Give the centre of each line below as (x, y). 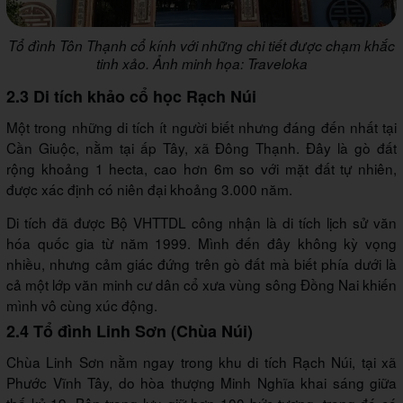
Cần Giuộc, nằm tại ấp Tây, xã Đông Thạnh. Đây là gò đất (201, 148)
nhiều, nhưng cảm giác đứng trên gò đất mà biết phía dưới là (201, 264)
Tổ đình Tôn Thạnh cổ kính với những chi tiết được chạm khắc (201, 46)
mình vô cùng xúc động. (82, 305)
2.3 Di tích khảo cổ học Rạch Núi (131, 97)
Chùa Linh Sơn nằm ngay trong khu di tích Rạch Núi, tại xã (201, 362)
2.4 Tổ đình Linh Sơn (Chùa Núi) (130, 331)
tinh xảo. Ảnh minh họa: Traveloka (201, 64)
